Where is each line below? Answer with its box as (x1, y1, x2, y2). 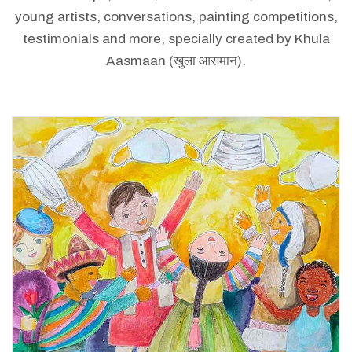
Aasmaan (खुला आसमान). (106, 53, 246, 68)
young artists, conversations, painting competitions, (14, 9, 338, 24)
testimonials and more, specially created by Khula (22, 31, 330, 46)
